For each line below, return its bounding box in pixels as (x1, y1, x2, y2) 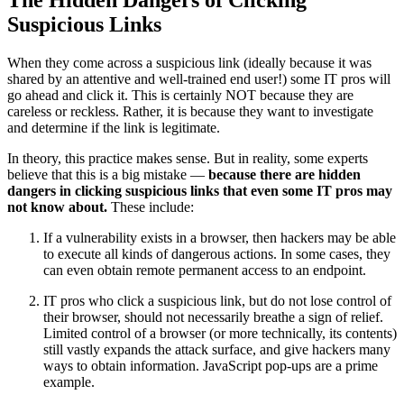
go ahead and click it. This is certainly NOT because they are (7, 87, 353, 103)
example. (43, 373, 95, 390)
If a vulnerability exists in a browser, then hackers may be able (43, 229, 396, 245)
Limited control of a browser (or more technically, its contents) (43, 325, 397, 341)
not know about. (7, 198, 107, 215)
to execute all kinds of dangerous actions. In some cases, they (43, 245, 390, 262)
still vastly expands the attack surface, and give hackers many (43, 341, 390, 357)
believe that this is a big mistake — (7, 166, 208, 182)
